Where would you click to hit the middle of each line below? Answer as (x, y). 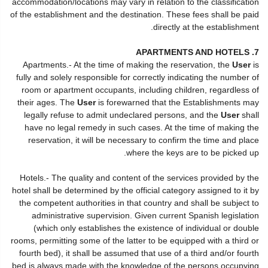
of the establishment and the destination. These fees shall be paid (135, 14)
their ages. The (47, 102)
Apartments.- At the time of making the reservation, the (127, 65)
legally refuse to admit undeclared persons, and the (122, 115)
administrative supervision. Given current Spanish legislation (145, 215)
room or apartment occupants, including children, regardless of (140, 90)
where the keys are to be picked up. (193, 153)
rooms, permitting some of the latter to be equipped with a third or (135, 240)
